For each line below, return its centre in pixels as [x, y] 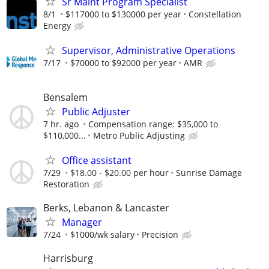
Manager [82, 222]
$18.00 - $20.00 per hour [119, 172]
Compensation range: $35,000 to [153, 124]
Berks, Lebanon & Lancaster [106, 208]
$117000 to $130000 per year [123, 14]
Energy [57, 26]
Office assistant [97, 160]
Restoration [66, 184]
